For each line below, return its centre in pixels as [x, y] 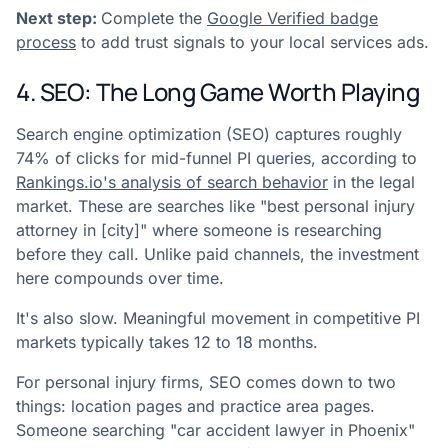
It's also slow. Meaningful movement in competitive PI [218, 318]
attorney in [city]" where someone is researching [199, 230]
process [46, 42]
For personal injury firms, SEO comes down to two [206, 382]
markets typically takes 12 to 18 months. [167, 342]
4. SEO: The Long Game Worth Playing [218, 92]
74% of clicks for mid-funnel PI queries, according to [216, 158]
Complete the [154, 18]
